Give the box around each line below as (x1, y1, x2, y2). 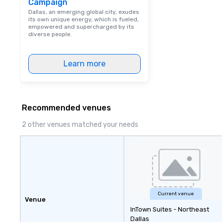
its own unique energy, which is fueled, (28, 16, 139, 23)
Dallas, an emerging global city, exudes (28, 8, 139, 15)
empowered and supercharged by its (28, 23, 134, 30)
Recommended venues (22, 103, 111, 112)
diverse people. (28, 31, 72, 38)
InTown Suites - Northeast (130, 206, 209, 213)
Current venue (158, 191, 194, 197)
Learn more (63, 59, 106, 68)
